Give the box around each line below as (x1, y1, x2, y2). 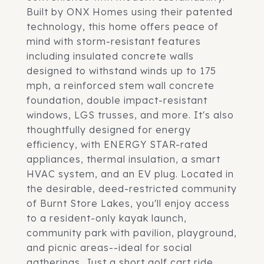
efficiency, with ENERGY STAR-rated (27, 138, 208, 150)
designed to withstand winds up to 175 (27, 65, 216, 77)
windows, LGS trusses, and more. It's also (27, 109, 234, 121)
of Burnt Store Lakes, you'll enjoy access (27, 197, 230, 209)
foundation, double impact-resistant (27, 94, 207, 106)
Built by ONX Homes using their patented (27, 6, 233, 18)
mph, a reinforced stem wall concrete (27, 80, 214, 91)
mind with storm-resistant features (27, 35, 201, 47)
